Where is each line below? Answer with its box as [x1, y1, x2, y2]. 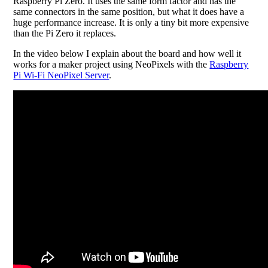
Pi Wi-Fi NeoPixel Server [13, 70, 109, 80]
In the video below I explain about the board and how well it [13, 48, 242, 59]
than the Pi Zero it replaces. [13, 28, 117, 38]
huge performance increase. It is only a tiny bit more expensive [13, 17, 249, 28]
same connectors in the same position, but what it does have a [13, 7, 245, 17]
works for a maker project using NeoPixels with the [13, 59, 210, 69]
